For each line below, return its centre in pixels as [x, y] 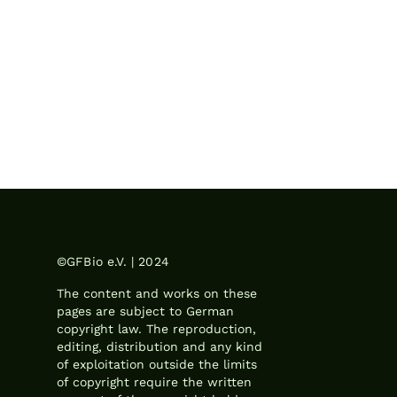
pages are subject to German [145, 311]
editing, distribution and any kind [160, 346]
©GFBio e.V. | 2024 [113, 261]
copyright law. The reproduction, [156, 329]
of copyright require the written [154, 382]
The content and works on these [157, 293]
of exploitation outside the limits [157, 364]
